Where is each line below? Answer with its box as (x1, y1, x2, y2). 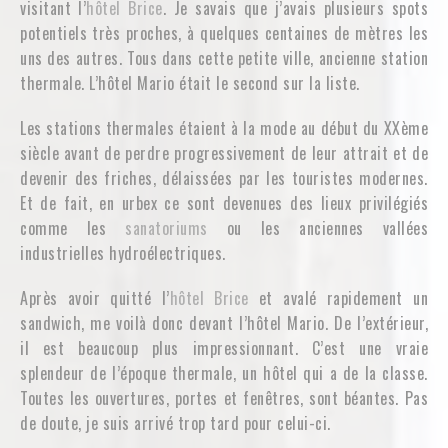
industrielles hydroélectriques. (20, 241, 226, 265)
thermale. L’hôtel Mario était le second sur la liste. (20, 71, 360, 95)
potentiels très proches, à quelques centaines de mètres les (20, 21, 428, 45)
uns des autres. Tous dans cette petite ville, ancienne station (20, 46, 428, 70)
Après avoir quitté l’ (20, 286, 170, 310)
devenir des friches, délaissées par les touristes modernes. (20, 166, 428, 190)
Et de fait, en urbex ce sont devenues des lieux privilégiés (20, 191, 428, 215)
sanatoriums (125, 216, 208, 240)
